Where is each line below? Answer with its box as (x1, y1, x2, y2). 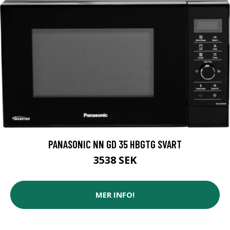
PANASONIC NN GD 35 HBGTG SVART (48, 137, 182, 150)
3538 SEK (93, 152, 137, 167)
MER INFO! (95, 189, 135, 200)
